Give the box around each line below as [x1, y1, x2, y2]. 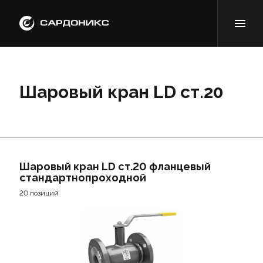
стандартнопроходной [19, 171, 146, 184]
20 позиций [19, 189, 59, 197]
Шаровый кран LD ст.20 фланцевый [19, 160, 211, 173]
